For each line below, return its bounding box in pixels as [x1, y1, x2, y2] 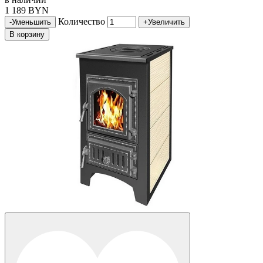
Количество [58, 16, 105, 27]
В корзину [9, 30, 45, 39]
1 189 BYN [5, 5, 49, 16]
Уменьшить [12, 18, 51, 27]
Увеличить [148, 18, 185, 27]
